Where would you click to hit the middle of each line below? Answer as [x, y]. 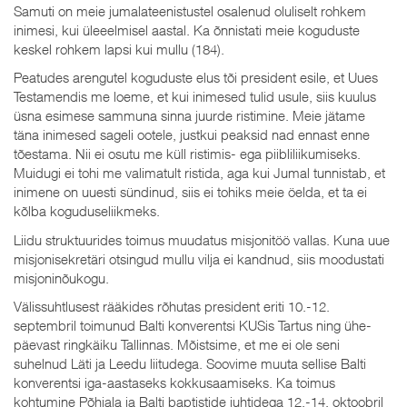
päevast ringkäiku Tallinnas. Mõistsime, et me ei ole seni [177, 344]
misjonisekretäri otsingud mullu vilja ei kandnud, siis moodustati [199, 258]
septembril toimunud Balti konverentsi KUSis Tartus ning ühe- [193, 325]
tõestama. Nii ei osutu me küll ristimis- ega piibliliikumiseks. [187, 154]
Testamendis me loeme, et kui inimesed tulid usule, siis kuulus [195, 96]
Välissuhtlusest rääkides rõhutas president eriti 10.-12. [172, 306]
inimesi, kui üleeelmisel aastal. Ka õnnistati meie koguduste [187, 30]
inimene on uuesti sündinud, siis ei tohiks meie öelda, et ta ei [190, 192]
